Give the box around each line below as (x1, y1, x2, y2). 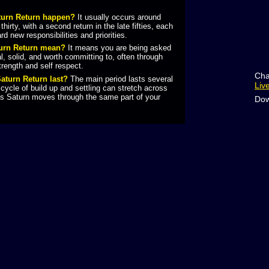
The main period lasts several (67, 74, 173, 83)
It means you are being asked (65, 43, 171, 53)
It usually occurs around (74, 12, 161, 22)
